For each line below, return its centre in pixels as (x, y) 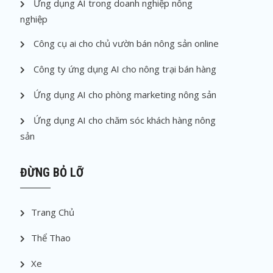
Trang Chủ (53, 212)
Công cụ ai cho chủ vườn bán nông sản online (126, 44)
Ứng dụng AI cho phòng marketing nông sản (125, 95)
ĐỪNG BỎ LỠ (52, 173)
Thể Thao (51, 238)
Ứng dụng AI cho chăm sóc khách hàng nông (125, 120)
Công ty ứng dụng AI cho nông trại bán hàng (125, 69)
